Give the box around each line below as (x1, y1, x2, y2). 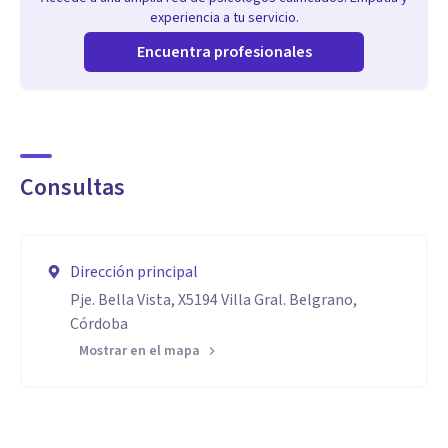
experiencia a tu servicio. (149, 8, 299, 28)
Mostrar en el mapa (79, 341, 200, 361)
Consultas (20, 170, 125, 205)
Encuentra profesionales (136, 41, 312, 63)
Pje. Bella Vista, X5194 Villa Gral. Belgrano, (70, 289, 357, 311)
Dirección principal (70, 261, 198, 283)
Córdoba (70, 313, 128, 335)
